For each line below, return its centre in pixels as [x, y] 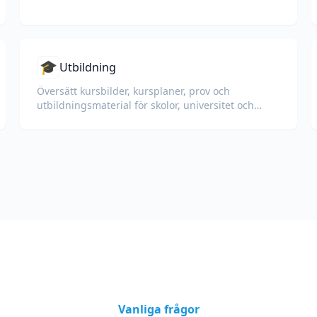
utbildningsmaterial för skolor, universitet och [145, 105]
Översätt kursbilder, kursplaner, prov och [133, 91]
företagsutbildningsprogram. [106, 119]
